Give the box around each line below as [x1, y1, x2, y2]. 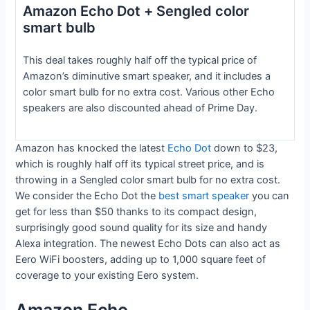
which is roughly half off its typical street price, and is [15, 157, 265, 170]
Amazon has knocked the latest [15, 141, 168, 154]
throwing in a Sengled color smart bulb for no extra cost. [15, 173, 281, 186]
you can [249, 189, 290, 202]
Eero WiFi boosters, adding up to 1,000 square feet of [15, 253, 266, 266]
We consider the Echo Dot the [15, 189, 159, 202]
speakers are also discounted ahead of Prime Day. [22, 101, 257, 114]
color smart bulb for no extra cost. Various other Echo [22, 85, 275, 98]
